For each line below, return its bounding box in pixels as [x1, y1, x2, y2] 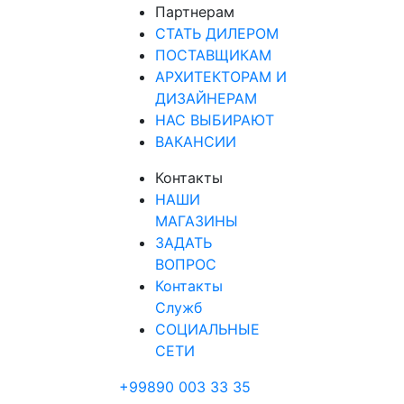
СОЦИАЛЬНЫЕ [155, 320, 260, 339]
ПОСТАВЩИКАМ [155, 46, 271, 65]
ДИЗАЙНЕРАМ [155, 89, 257, 108]
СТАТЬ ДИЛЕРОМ [155, 24, 279, 43]
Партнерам [155, 3, 234, 22]
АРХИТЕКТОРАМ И [155, 68, 287, 87]
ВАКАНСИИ [155, 133, 236, 151]
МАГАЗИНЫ [155, 212, 238, 231]
